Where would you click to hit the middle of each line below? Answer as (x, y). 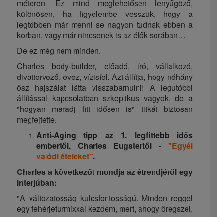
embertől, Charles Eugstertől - (102, 146)
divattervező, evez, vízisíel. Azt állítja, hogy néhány (105, 77)
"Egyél (180, 146)
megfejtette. (37, 120)
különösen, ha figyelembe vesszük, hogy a (105, 14)
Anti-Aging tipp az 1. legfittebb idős (115, 135)
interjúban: (37, 183)
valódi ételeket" (65, 156)
